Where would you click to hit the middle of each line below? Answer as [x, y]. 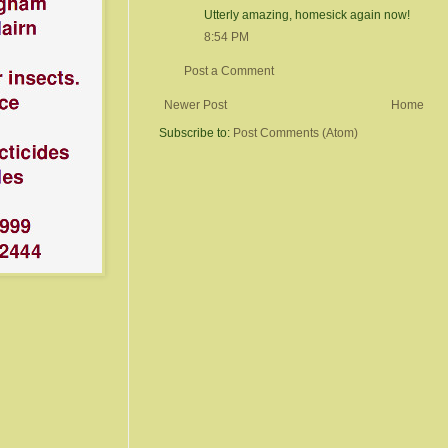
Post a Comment [229, 70]
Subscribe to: [196, 132]
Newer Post [195, 104]
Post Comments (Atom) [295, 132]
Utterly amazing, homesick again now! [307, 14]
